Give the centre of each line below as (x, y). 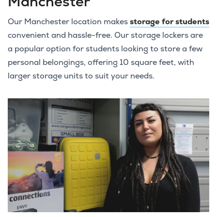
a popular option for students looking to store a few (105, 49)
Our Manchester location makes (69, 22)
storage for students (170, 22)
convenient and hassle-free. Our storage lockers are (105, 35)
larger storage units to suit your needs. (81, 76)
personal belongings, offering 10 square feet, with (101, 62)
